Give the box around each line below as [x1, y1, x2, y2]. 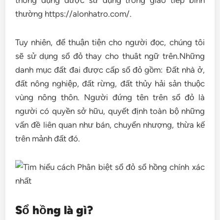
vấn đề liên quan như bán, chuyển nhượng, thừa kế [15, 120, 205, 130]
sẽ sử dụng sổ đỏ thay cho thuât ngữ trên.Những [15, 51, 205, 61]
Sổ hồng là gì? [15, 203, 94, 217]
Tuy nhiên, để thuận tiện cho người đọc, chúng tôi [15, 37, 205, 47]
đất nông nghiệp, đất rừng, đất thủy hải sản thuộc [15, 79, 205, 88]
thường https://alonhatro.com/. [15, 9, 132, 19]
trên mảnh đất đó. [15, 134, 81, 143]
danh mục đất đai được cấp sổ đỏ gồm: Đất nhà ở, [15, 65, 205, 75]
